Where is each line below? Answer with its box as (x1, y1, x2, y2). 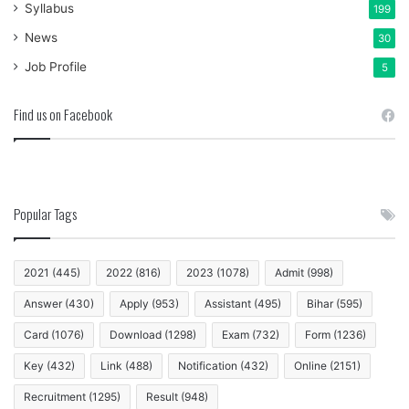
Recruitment (24, 390, 86, 404)
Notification (178, 359, 237, 373)
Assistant (204, 297, 251, 311)
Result (146, 390, 178, 404)
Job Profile (25, 59, 87, 75)
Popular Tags (14, 204, 77, 225)
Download (110, 328, 162, 342)
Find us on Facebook (14, 104, 112, 125)
